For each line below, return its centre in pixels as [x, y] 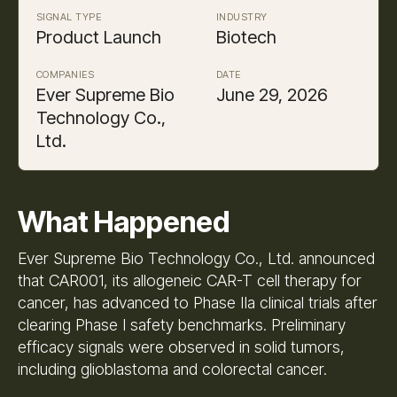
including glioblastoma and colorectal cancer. [172, 369]
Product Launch [99, 37]
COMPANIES [66, 74]
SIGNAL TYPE [69, 16]
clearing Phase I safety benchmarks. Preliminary [182, 324]
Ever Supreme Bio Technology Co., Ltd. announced [196, 258]
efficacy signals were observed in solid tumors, [181, 346]
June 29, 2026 [272, 94]
